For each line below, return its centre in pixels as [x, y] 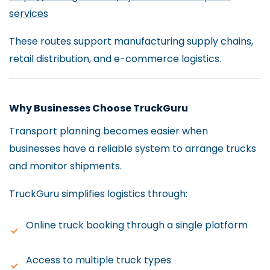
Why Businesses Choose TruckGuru [99, 108]
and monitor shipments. [65, 166]
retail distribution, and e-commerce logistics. [115, 59]
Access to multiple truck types [99, 260]
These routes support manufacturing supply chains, [131, 42]
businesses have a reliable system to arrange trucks [133, 148]
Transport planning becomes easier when [108, 131]
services [29, 13]
